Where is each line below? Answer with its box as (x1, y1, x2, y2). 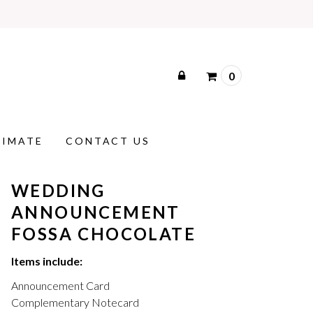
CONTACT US (66, 135, 150, 147)
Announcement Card (11, 279, 110, 293)
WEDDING (11, 180, 105, 201)
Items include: (11, 254, 82, 268)
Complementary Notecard (11, 296, 139, 310)
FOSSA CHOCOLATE (11, 224, 196, 244)
